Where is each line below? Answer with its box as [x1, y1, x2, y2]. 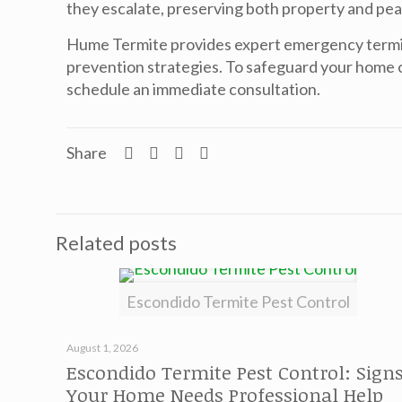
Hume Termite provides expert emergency [66, 34, 367, 54]
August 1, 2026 [66, 341, 138, 354]
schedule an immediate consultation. [66, 79, 321, 99]
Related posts [56, 232, 177, 255]
